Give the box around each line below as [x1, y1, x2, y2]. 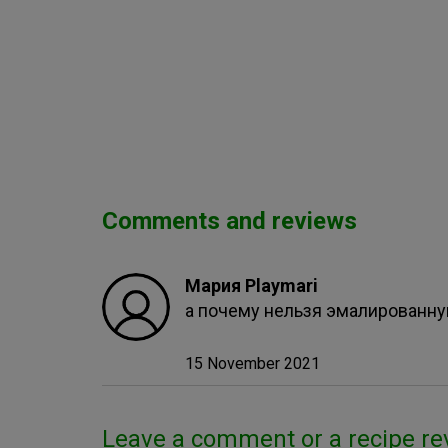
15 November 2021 [185, 354, 321, 373]
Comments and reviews [102, 207, 357, 235]
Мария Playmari [185, 275, 319, 296]
